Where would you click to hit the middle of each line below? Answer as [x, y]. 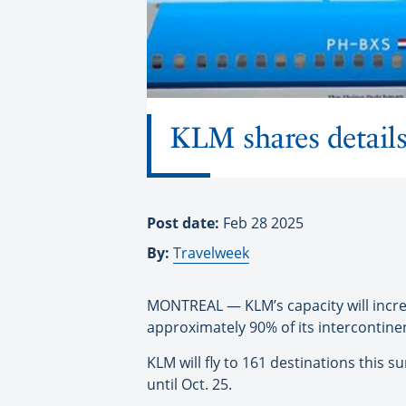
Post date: [185, 223]
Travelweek [211, 253]
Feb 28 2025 [263, 223]
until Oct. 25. [189, 385]
